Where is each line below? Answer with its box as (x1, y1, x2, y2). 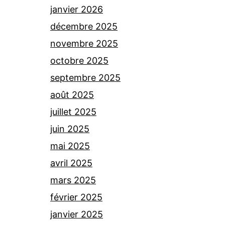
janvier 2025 (50, 209, 103, 219)
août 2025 (50, 89, 94, 100)
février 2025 (50, 192, 102, 202)
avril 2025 (50, 158, 92, 168)
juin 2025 (50, 124, 89, 134)
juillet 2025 (50, 106, 96, 117)
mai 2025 (50, 141, 90, 151)
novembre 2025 (50, 38, 118, 49)
